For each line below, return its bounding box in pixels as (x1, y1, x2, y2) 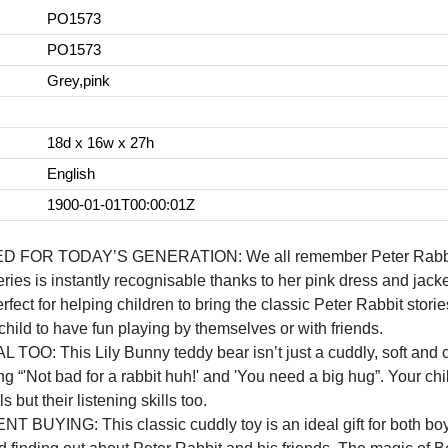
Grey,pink (46, 72, 110, 90)
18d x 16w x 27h (46, 134, 154, 152)
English (46, 165, 95, 183)
